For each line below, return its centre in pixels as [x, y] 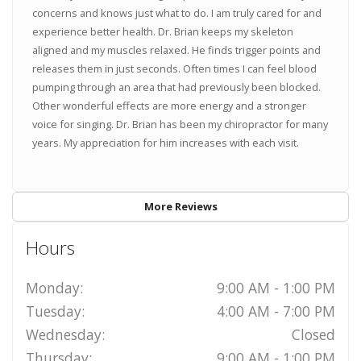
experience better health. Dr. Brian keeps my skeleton [162, 32]
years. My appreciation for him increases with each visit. [165, 143]
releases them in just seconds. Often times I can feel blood [174, 69]
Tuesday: [55, 311]
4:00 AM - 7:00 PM [276, 311]
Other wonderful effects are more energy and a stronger [169, 106]
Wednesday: [65, 335]
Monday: [54, 288]
